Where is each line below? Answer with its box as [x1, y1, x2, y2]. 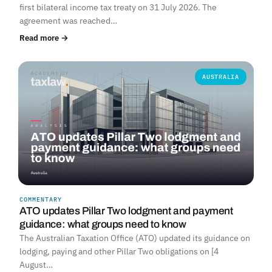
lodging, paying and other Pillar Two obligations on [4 [19, 245, 219, 257]
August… [19, 259, 53, 270]
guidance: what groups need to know [19, 218, 186, 230]
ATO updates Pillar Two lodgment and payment [19, 205, 233, 217]
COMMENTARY [19, 195, 62, 203]
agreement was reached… [19, 15, 117, 27]
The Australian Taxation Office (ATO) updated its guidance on [19, 232, 250, 243]
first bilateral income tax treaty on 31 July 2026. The [19, 2, 217, 13]
